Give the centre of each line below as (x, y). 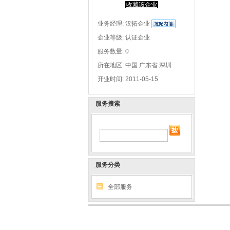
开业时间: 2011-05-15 (128, 79)
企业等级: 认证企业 (124, 38)
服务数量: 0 (113, 52)
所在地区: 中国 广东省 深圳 (135, 65)
